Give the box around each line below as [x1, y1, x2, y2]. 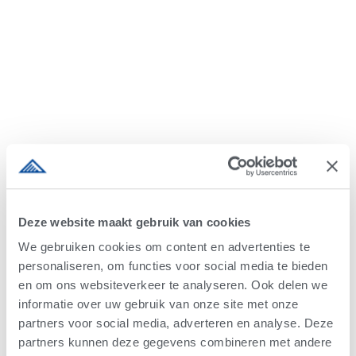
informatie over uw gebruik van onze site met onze [18, 297, 299, 311]
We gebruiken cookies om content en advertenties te [18, 240, 310, 254]
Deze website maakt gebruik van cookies [18, 215, 251, 229]
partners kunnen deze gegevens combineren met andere [18, 335, 332, 350]
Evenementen [91, 172, 157, 185]
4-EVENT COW [252, 149, 315, 161]
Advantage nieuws [177, 172, 265, 185]
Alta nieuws [41, 149, 96, 161]
